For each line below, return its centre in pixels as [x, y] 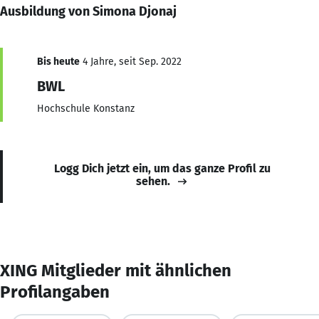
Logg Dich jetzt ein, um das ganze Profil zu [162, 168]
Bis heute [58, 61]
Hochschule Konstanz [86, 108]
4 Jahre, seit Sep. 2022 [131, 61]
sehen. [153, 181]
